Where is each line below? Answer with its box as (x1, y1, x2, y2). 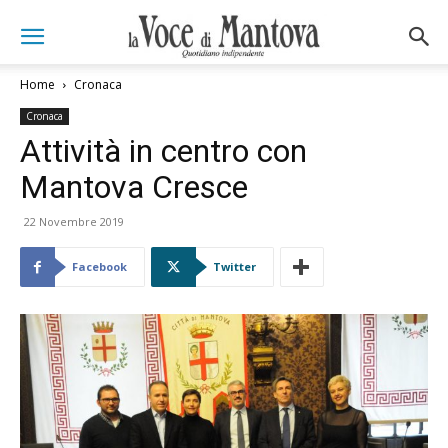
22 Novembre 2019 (24, 214, 124, 229)
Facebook (72, 259, 127, 274)
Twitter (213, 259, 256, 274)
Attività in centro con (20, 132, 307, 170)
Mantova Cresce (20, 168, 248, 206)
